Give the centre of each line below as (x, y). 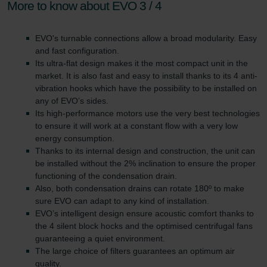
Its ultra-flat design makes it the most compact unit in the (142, 63)
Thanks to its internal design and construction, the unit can (145, 151)
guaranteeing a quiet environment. (100, 239)
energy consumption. (75, 139)
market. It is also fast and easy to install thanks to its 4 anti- (146, 76)
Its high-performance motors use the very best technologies (148, 114)
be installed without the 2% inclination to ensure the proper (145, 164)
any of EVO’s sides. (72, 101)
